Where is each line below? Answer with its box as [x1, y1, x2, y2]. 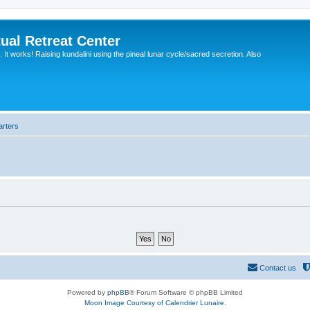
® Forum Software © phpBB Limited [129, 289, 243, 296]
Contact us [259, 264, 296, 272]
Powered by [67, 289, 107, 296]
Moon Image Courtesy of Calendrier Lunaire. [84, 299, 226, 307]
